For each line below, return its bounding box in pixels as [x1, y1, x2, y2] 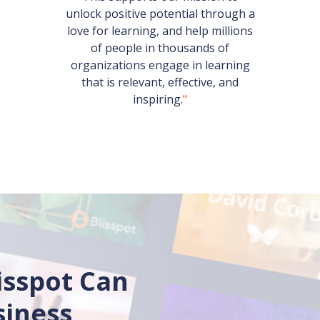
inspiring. [133, 91, 183, 107]
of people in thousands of [91, 40, 229, 56]
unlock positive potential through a [65, 6, 255, 21]
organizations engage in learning [70, 57, 250, 73]
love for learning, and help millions [67, 23, 253, 39]
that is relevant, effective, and [81, 74, 239, 90]
